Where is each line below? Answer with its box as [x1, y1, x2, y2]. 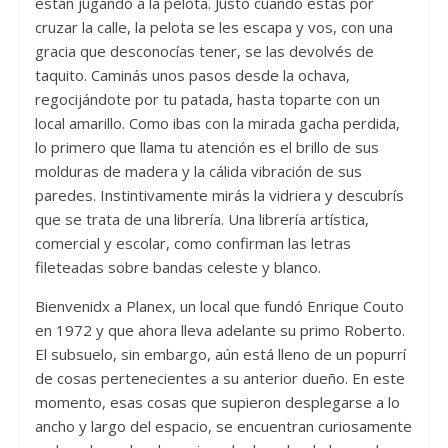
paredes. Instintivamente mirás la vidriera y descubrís [34, 185, 404, 206]
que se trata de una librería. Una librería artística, [34, 209, 369, 230]
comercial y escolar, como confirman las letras [34, 233, 351, 254]
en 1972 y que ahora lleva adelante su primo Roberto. [34, 320, 405, 341]
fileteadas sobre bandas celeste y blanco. [34, 257, 325, 278]
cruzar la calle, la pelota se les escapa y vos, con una [34, 17, 393, 38]
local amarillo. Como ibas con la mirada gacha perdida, [34, 113, 400, 134]
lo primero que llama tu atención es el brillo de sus [34, 137, 379, 158]
